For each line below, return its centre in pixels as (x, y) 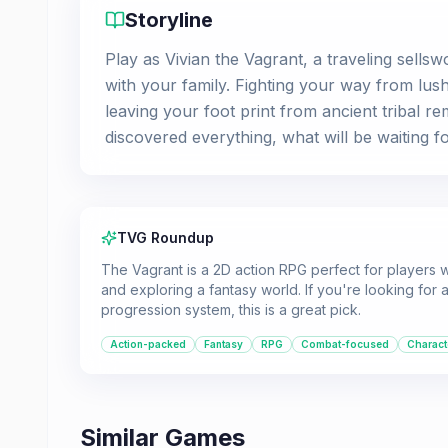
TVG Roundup (165, 237)
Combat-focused (345, 344)
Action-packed (148, 344)
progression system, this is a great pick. (231, 309)
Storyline (169, 20)
